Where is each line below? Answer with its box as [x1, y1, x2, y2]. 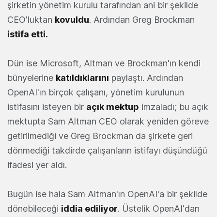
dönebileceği [7, 203, 61, 214]
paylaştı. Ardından [109, 73, 183, 83]
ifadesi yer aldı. [7, 160, 67, 170]
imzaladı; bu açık [139, 102, 208, 112]
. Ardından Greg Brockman [89, 15, 195, 25]
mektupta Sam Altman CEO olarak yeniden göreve [7, 116, 209, 127]
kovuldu [55, 15, 89, 25]
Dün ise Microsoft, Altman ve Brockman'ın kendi [7, 58, 201, 69]
